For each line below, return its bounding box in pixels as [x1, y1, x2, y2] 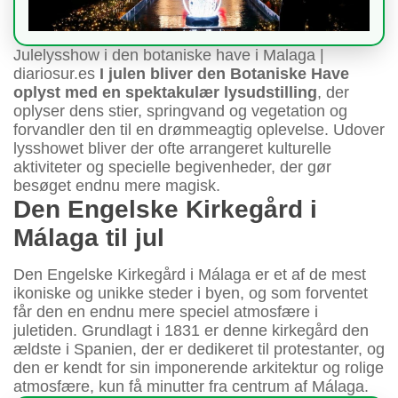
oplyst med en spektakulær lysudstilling [13, 83, 317, 101]
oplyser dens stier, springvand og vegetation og [13, 101, 347, 120]
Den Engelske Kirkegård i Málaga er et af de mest [13, 265, 366, 283]
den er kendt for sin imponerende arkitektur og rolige [13, 358, 384, 377]
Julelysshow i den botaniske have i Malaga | [13, 45, 324, 64]
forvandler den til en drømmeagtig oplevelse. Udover [13, 120, 385, 139]
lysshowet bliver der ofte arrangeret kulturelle [13, 139, 331, 157]
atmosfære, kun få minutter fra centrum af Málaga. [13, 377, 369, 395]
